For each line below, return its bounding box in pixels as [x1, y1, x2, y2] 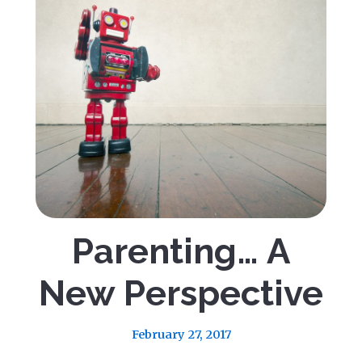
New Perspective [39, 272, 323, 314]
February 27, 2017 [131, 327, 231, 343]
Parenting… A [72, 230, 290, 272]
